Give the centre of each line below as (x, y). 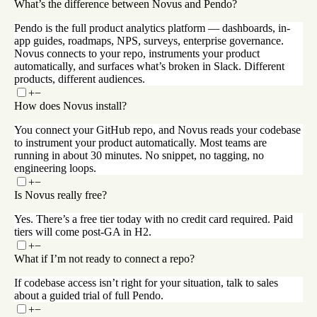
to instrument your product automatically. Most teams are (140, 143)
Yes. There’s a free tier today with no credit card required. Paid (154, 219)
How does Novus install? (70, 106)
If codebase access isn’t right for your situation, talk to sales (146, 283)
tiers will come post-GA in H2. (83, 232)
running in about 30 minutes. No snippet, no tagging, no (139, 156)
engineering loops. (55, 168)
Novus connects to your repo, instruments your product (137, 54)
